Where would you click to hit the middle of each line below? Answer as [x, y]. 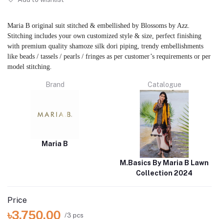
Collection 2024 [164, 173]
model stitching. [30, 67]
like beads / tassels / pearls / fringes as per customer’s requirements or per [109, 56]
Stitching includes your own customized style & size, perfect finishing [104, 36]
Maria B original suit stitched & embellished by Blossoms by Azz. [99, 26]
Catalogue [164, 85]
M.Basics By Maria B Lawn [164, 163]
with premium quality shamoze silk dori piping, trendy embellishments [105, 46]
